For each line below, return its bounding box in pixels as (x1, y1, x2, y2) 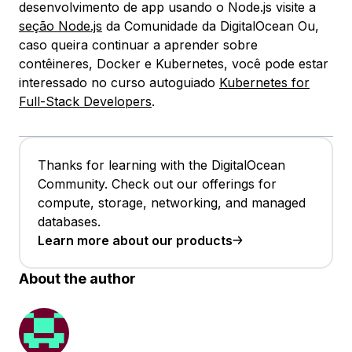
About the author (19, 270, 136, 288)
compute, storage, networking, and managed (38, 195, 306, 211)
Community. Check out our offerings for (38, 176, 277, 192)
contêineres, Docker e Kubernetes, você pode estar (19, 56, 328, 72)
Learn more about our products (38, 233, 233, 249)
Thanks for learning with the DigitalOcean (38, 157, 285, 174)
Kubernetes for (219, 75, 310, 91)
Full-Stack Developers (19, 93, 152, 110)
